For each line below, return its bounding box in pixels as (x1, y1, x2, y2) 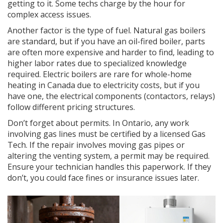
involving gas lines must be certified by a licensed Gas (7, 128, 206, 140)
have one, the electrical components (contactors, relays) (7, 91, 215, 102)
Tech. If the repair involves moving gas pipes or (7, 139, 185, 151)
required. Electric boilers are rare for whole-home (7, 69, 192, 80)
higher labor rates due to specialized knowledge (7, 58, 187, 69)
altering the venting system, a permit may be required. (7, 150, 210, 162)
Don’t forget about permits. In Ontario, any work (7, 117, 189, 129)
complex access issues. (7, 9, 91, 20)
